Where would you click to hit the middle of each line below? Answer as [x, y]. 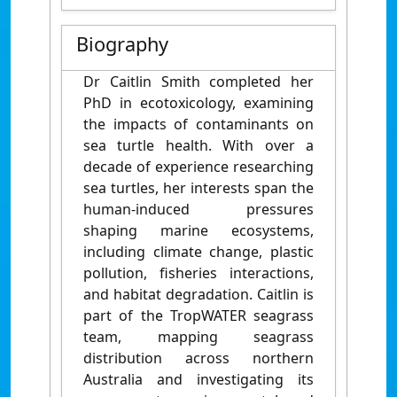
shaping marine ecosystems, [198, 231]
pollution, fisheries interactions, [198, 273]
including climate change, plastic [198, 252]
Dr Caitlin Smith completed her [198, 82]
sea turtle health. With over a [198, 146]
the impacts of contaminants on [198, 125]
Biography [122, 44]
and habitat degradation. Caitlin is [198, 295]
